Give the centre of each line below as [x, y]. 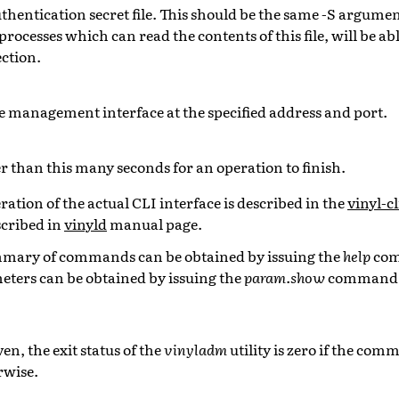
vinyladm [195, 349]
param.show [285, 277]
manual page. [155, 223]
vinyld [85, 223]
